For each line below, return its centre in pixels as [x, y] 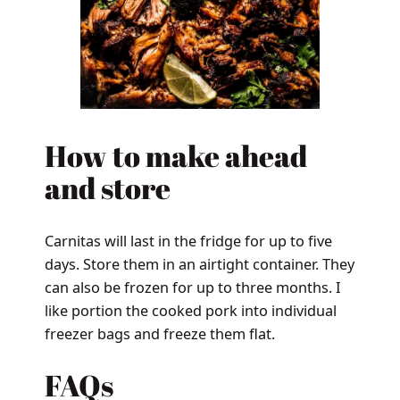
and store [107, 188]
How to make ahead [175, 156]
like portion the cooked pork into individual [190, 310]
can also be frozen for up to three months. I [192, 287]
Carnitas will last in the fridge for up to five [188, 241]
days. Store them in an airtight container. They [199, 264]
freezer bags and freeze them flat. [159, 333]
